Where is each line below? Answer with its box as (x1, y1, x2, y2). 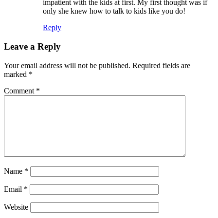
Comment (4, 86, 36, 95)
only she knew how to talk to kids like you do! (43, 7, 185, 16)
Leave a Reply (4, 41, 61, 52)
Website (4, 202, 28, 211)
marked (4, 70, 29, 78)
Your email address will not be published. (4, 61, 130, 70)
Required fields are (132, 61, 190, 70)
